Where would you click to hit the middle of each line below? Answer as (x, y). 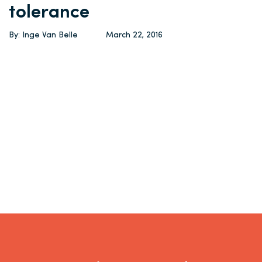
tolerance (49, 13)
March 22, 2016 (134, 35)
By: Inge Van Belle (43, 35)
